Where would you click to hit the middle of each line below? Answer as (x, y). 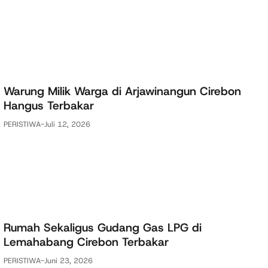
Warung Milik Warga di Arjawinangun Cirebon (122, 92)
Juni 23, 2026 (68, 260)
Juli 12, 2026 (67, 124)
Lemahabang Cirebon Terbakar (86, 242)
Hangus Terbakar (49, 106)
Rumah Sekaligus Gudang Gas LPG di (103, 227)
